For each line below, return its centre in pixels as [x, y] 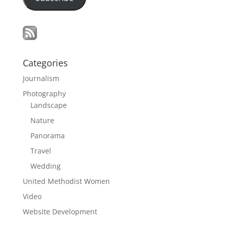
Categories [45, 63]
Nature [42, 120]
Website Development [60, 212]
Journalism [41, 78]
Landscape [48, 105]
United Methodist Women [66, 181]
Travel [41, 151]
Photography [44, 93]
